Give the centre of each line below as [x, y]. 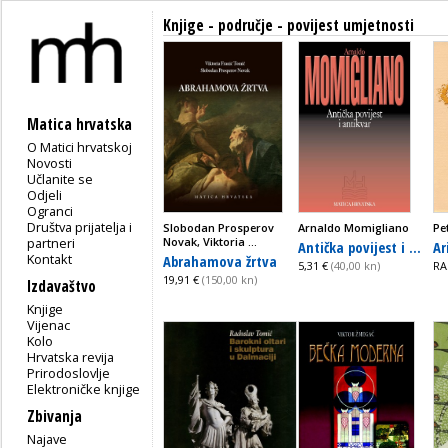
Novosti [50, 162]
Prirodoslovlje [69, 372]
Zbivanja [54, 416]
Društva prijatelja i [80, 226]
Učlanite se [60, 178]
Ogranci [50, 210]
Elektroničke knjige [84, 388]
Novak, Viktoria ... [210, 241]
